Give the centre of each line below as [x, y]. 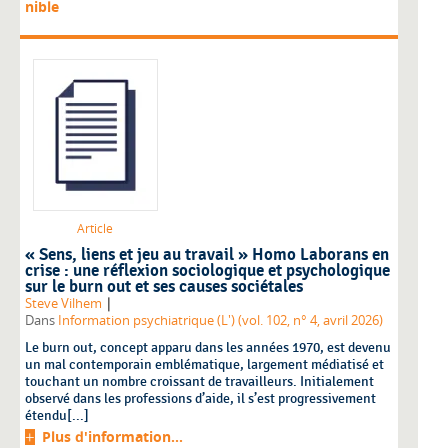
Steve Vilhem [63, 303]
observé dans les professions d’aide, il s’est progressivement [200, 398]
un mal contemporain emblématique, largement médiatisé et [204, 364]
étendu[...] [57, 415]
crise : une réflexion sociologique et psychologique [207, 270]
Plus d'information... [112, 436]
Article [95, 228]
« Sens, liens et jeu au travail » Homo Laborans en [207, 254]
